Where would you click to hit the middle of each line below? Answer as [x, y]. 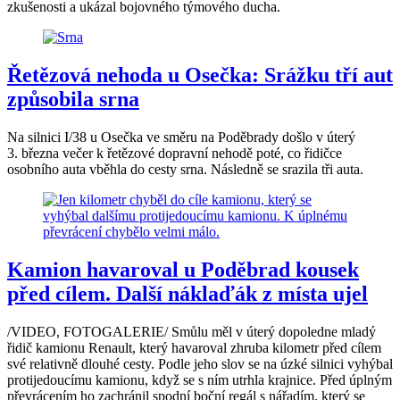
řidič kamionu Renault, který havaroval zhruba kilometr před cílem [194, 347]
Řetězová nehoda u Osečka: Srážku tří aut [200, 75]
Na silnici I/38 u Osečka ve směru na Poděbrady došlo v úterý [181, 137]
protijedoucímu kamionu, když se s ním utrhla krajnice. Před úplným [200, 379]
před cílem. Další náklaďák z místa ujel [187, 293]
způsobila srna [73, 99]
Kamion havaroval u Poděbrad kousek [183, 269]
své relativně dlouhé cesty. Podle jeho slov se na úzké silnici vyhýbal [200, 363]
